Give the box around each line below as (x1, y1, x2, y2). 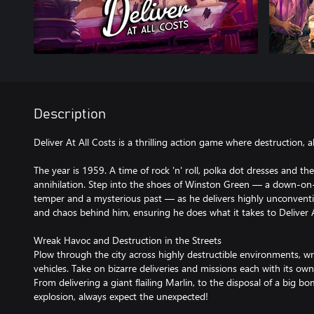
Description (34, 107, 106, 121)
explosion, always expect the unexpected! (34, 289, 208, 303)
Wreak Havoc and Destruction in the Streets (34, 233, 221, 247)
